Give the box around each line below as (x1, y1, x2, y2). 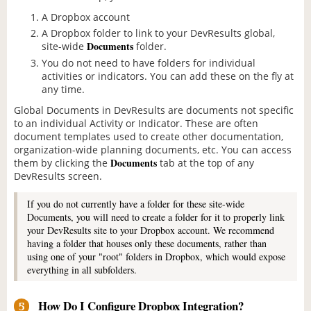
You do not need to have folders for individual (42, 56, 255, 69)
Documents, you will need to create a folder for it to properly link (27, 210, 285, 224)
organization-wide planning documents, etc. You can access (14, 142, 292, 156)
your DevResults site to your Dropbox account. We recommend (27, 223, 274, 237)
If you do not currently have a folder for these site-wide (27, 196, 244, 210)
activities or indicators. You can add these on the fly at (42, 69, 294, 83)
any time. (42, 82, 85, 96)
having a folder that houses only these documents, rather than (27, 236, 267, 250)
